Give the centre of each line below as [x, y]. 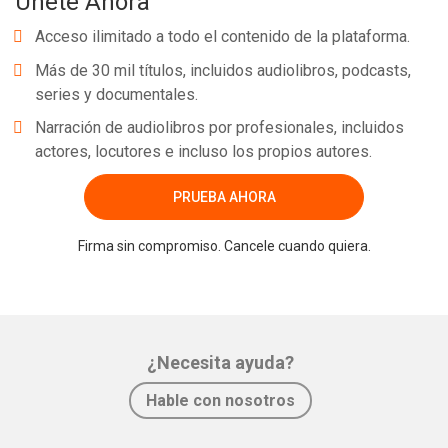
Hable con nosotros [220, 401]
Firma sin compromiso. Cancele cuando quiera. [224, 246]
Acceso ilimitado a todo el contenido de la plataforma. [222, 37]
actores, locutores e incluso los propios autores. [203, 152]
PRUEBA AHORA [224, 196]
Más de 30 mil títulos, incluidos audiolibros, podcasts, [223, 70]
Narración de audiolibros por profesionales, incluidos [219, 128]
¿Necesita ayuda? [220, 363]
